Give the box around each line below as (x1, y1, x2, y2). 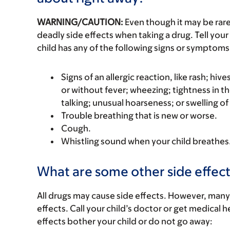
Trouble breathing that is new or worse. (61, 110, 217, 121)
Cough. (61, 123, 91, 133)
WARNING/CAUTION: (37, 17, 123, 27)
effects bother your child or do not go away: (37, 216, 213, 226)
